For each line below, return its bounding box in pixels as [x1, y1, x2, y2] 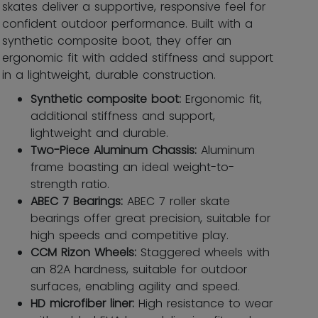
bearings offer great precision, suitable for [31, 210, 270, 226]
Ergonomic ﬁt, [181, 91, 262, 107]
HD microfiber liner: [31, 295, 134, 312]
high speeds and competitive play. [31, 227, 229, 243]
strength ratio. [31, 176, 109, 192]
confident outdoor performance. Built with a [2, 16, 253, 32]
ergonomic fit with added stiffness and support [2, 50, 273, 66]
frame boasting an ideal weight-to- [31, 159, 234, 175]
